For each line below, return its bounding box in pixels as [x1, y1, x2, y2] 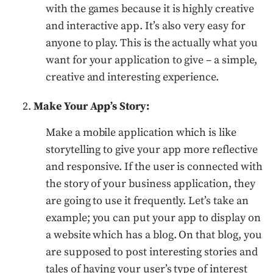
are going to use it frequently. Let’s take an [46, 193, 249, 208]
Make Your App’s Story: [34, 99, 149, 113]
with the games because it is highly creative [46, 1, 254, 16]
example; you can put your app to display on [46, 210, 261, 225]
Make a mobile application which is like [46, 125, 236, 140]
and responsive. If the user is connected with [46, 159, 263, 174]
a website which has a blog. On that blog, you [46, 227, 262, 242]
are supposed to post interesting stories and [46, 244, 258, 259]
